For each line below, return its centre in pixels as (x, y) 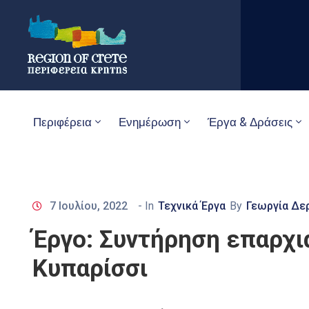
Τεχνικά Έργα (192, 206)
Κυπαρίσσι (90, 268)
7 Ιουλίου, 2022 (89, 206)
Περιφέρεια (62, 122)
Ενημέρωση (150, 122)
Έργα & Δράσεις (250, 122)
